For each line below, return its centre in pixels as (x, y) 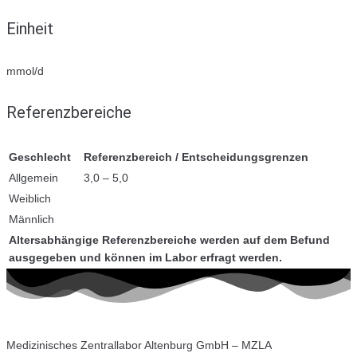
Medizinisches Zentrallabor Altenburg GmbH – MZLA (139, 345)
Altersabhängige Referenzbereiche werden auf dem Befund (169, 239)
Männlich (31, 219)
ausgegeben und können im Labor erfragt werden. (145, 257)
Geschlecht (40, 157)
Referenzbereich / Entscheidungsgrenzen (196, 157)
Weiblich (30, 198)
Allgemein (33, 177)
